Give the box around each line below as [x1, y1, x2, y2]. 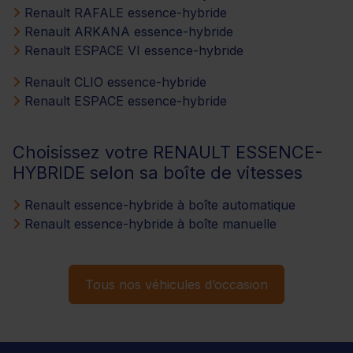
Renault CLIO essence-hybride [20, 73, 206, 90]
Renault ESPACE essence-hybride [20, 92, 227, 109]
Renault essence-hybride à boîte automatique [20, 196, 295, 213]
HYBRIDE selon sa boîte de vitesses [13, 162, 303, 183]
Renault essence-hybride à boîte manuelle [20, 215, 277, 232]
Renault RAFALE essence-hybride [20, 4, 227, 20]
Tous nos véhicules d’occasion [85, 276, 268, 292]
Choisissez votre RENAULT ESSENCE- [13, 141, 323, 162]
